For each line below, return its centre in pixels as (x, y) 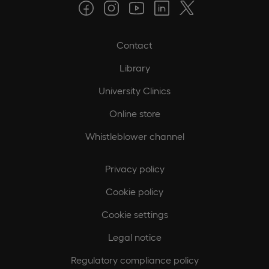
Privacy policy (134, 168)
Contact (134, 45)
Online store (134, 113)
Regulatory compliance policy (134, 260)
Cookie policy (134, 191)
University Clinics (134, 90)
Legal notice (134, 237)
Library (134, 68)
